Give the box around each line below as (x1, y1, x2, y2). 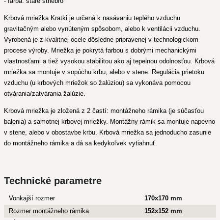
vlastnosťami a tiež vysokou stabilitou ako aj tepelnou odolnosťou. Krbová (4, 57, 215, 65)
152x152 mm (144, 207, 182, 215)
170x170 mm (144, 194, 182, 202)
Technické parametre (4, 175, 102, 186)
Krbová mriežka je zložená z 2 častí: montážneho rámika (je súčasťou (4, 107, 204, 114)
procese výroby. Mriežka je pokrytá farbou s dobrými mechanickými (4, 47, 196, 54)
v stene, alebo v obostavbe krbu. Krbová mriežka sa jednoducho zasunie (4, 129, 211, 136)
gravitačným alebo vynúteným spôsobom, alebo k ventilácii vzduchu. (4, 25, 200, 32)
